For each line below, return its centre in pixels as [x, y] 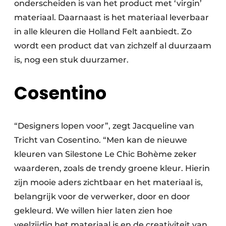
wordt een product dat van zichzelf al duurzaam [113, 45]
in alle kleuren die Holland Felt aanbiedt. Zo [103, 31]
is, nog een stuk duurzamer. [71, 60]
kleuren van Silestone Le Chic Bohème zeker [105, 154]
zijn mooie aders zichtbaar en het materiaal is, [108, 182]
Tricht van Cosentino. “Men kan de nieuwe [101, 140]
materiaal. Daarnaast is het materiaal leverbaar [111, 17]
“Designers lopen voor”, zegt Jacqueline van [104, 126]
